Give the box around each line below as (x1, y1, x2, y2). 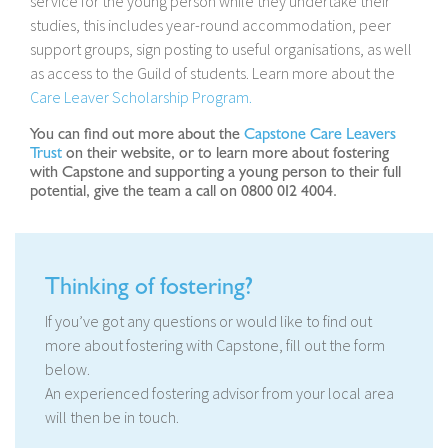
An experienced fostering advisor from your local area (45, 383, 394, 404)
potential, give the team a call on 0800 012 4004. (30, 181, 337, 202)
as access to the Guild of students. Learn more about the (30, 63, 395, 84)
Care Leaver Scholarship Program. (30, 87, 252, 108)
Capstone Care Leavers (244, 124, 396, 145)
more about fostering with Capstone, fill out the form (45, 335, 385, 356)
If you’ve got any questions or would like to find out (45, 311, 372, 332)
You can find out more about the (30, 124, 244, 145)
